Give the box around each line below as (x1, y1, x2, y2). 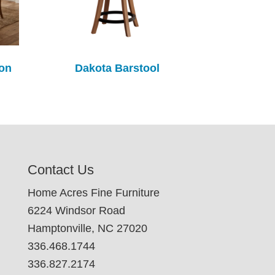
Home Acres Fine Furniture (27, 186, 160, 199)
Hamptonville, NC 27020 (27, 222, 147, 234)
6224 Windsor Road (27, 204, 125, 217)
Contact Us (27, 161, 94, 177)
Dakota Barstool (74, 61, 160, 74)
